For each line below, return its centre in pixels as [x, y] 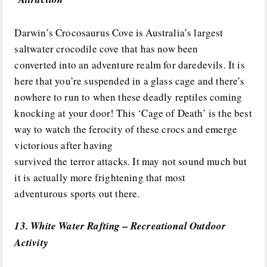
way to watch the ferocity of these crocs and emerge [126, 129]
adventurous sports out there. [77, 193]
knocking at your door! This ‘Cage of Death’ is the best [133, 113]
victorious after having [64, 145]
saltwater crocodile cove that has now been [106, 48]
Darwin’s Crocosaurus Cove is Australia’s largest [119, 32]
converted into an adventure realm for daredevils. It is [130, 64]
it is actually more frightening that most [100, 177]
